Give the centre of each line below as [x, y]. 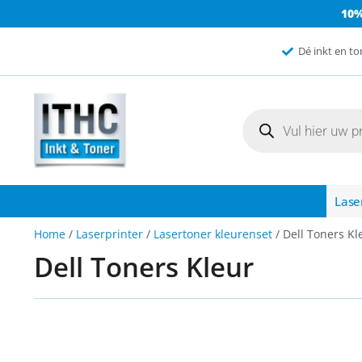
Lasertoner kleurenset [213, 234]
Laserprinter [109, 234]
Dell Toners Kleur [144, 267]
